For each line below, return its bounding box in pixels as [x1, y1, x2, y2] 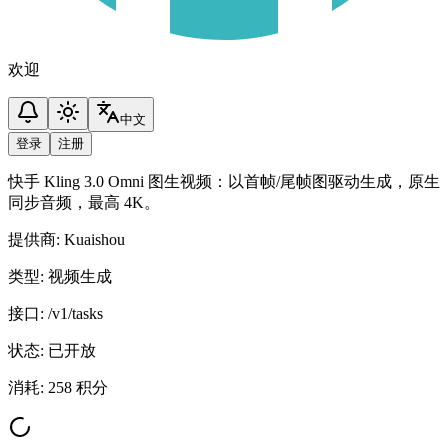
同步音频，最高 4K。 [8, 194, 160, 211]
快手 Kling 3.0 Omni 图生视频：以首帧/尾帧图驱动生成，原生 [8, 173, 440, 190]
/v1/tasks [48, 305, 103, 322]
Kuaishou [64, 231, 125, 248]
